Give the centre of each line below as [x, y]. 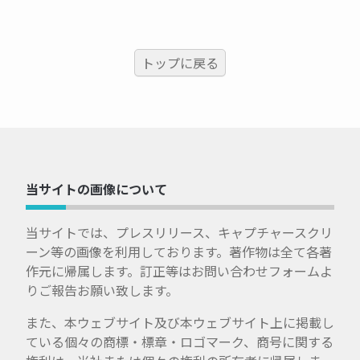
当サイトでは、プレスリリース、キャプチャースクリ [179, 233]
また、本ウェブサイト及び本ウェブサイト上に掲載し [180, 323]
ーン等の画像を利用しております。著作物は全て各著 [179, 252]
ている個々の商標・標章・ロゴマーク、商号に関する [180, 342]
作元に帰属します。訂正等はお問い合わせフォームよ [179, 271]
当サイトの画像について [96, 189]
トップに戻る [180, 63]
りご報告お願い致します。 [102, 290]
